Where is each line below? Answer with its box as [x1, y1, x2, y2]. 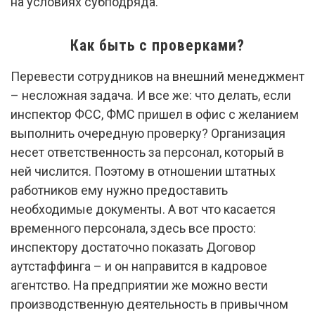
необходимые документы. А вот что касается [11, 202, 276, 217]
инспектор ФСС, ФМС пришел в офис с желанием [11, 107, 299, 122]
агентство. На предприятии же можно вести [11, 278, 268, 292]
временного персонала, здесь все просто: [11, 221, 256, 236]
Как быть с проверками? [70, 37, 245, 54]
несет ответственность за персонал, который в [11, 145, 284, 160]
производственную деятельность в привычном [11, 297, 288, 311]
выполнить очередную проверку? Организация [11, 126, 285, 141]
